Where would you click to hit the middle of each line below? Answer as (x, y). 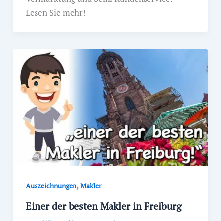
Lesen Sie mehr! (55, 12)
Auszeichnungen (51, 186)
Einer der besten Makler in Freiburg (103, 206)
